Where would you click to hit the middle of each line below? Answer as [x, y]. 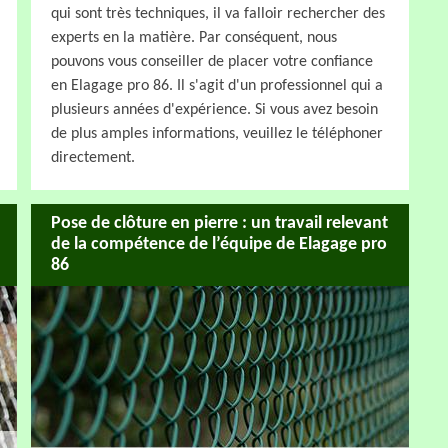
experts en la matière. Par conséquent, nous [194, 37]
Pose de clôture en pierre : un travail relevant [219, 224]
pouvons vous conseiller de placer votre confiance [212, 61]
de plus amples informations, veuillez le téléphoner [217, 133]
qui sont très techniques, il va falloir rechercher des [218, 13]
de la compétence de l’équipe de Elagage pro [219, 245]
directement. [93, 157]
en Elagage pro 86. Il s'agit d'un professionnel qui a [217, 85]
